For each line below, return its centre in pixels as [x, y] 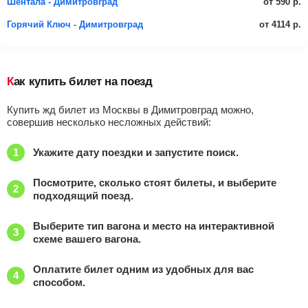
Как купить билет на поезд [83, 81]
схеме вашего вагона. [87, 239]
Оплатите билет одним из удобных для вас [143, 269]
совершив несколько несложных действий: [109, 122]
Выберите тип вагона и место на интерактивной [154, 226]
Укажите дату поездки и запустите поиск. [136, 152]
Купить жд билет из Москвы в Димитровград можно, [130, 110]
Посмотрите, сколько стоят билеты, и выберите [155, 183]
